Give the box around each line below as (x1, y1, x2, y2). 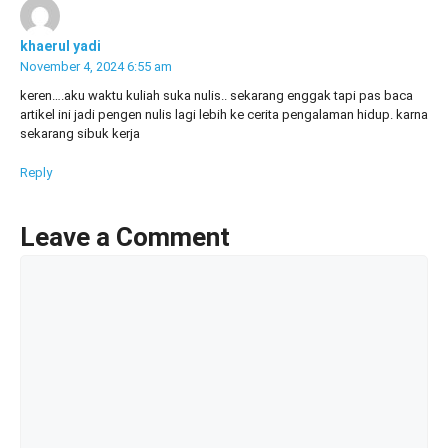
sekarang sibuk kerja (20, 126, 140, 142)
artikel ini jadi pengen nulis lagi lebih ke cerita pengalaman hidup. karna (20, 107, 428, 123)
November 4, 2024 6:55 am (20, 59, 172, 75)
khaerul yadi (20, 38, 101, 55)
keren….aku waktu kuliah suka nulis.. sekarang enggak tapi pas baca (20, 88, 413, 104)
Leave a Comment (20, 221, 230, 252)
